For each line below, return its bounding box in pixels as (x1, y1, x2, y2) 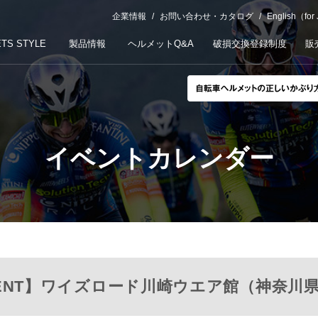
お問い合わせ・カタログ (160, 11, 253, 21)
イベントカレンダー (44, 144, 274, 172)
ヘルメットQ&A (127, 38, 194, 49)
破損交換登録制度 (212, 38, 287, 49)
